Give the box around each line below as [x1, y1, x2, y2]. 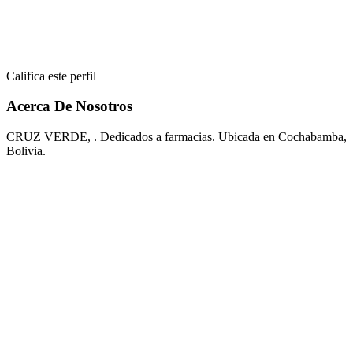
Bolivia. [6, 143, 46, 158]
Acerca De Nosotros [6, 98, 132, 115]
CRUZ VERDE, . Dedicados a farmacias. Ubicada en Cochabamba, [6, 129, 347, 143]
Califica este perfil [6, 69, 96, 83]
